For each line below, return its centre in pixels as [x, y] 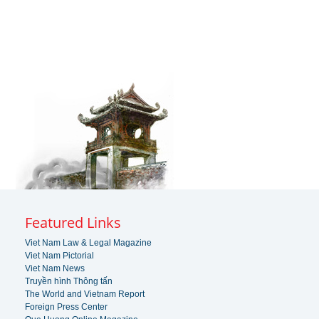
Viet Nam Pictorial [60, 256]
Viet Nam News [55, 268]
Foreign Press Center [67, 307]
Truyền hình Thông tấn [69, 281]
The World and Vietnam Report [85, 294]
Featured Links [73, 223]
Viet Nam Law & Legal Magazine [89, 243]
